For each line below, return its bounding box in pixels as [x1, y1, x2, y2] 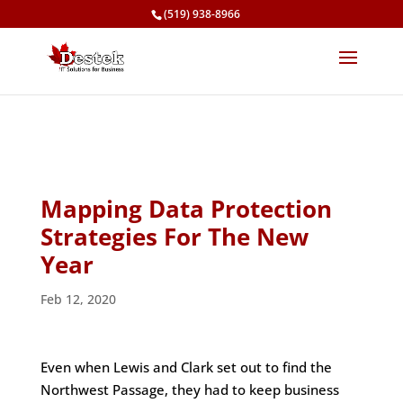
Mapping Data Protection [40, 193, 332, 225]
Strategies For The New [40, 220, 309, 253]
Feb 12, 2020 [40, 291, 116, 308]
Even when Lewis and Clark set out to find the [40, 358, 332, 376]
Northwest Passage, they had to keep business [40, 381, 339, 399]
